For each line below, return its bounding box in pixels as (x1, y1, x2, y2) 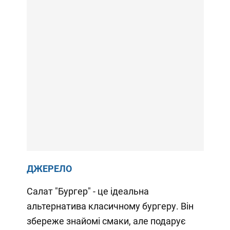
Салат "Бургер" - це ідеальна (26, 186, 149, 197)
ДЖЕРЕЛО (26, 163, 72, 175)
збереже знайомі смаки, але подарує (26, 216, 186, 227)
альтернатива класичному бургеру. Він (26, 201, 194, 212)
